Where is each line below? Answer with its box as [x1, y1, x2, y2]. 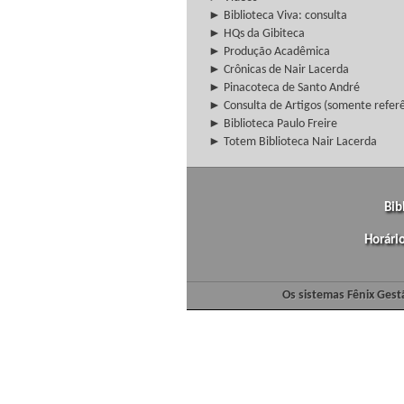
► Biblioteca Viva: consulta [208, 9, 347, 23]
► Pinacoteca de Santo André [208, 81, 360, 95]
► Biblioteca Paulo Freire [208, 117, 337, 131]
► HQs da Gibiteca [208, 27, 305, 41]
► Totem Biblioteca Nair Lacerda [208, 135, 377, 149]
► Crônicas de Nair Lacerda [208, 63, 349, 77]
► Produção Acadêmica [208, 45, 330, 59]
